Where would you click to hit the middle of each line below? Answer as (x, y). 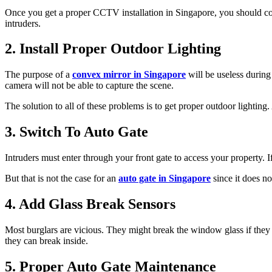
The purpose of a (39, 75)
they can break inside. (46, 241)
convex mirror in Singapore (129, 75)
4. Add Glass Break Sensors (90, 204)
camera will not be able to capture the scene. (89, 86)
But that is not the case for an (62, 178)
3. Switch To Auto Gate (76, 132)
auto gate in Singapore (165, 178)
